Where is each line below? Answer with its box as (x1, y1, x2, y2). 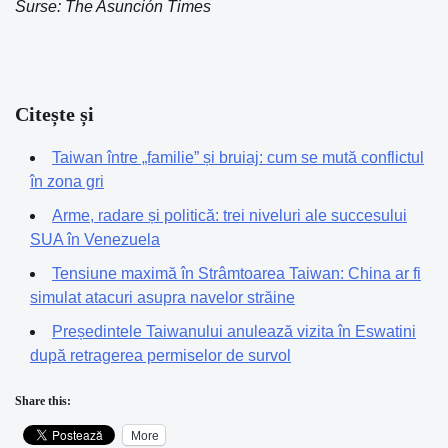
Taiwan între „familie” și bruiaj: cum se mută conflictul (52, 149, 424, 166)
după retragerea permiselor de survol (30, 347, 291, 364)
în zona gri (30, 173, 104, 190)
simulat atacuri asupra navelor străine (30, 289, 295, 306)
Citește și (15, 103, 94, 125)
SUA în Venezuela (30, 231, 160, 248)
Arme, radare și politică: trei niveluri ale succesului (52, 207, 407, 224)
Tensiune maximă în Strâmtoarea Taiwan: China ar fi (52, 265, 421, 282)
